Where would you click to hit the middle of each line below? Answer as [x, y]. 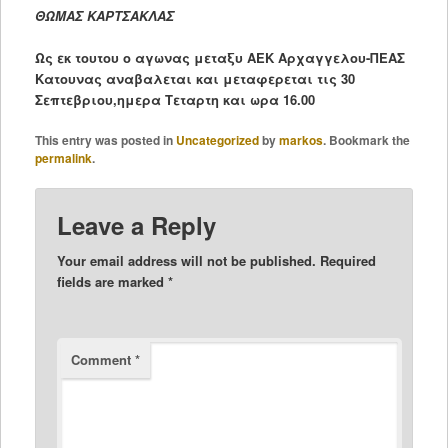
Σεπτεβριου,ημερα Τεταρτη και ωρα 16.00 [174, 99]
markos [300, 139]
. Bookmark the [366, 139]
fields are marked [113, 282]
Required [348, 261]
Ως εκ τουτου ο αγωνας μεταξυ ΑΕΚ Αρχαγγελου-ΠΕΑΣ [219, 57]
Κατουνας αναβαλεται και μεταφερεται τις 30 [194, 78]
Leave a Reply [137, 225]
